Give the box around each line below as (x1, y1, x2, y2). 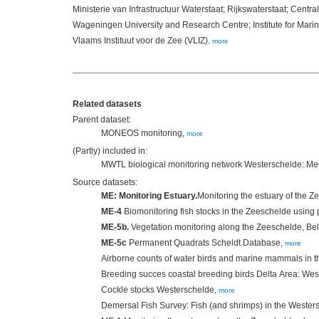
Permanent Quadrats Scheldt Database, (127, 238, 285, 249)
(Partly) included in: (73, 146, 147, 157)
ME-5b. (101, 222, 129, 233)
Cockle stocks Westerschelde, (101, 285, 219, 296)
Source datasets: (73, 177, 137, 188)
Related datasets (73, 99, 142, 110)
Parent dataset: (73, 115, 131, 125)
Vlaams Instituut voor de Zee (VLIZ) (73, 36, 208, 46)
